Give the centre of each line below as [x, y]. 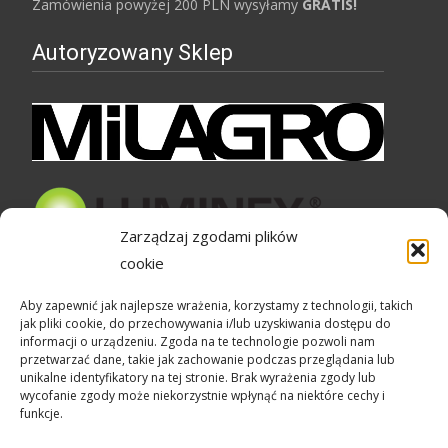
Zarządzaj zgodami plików [209, 236]
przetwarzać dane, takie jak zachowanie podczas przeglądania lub [207, 359]
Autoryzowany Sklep [132, 53]
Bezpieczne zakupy [126, 276]
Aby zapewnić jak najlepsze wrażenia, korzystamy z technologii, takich [216, 305]
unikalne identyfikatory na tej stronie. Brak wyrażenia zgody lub [198, 377]
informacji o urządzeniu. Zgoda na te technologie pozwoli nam [197, 341]
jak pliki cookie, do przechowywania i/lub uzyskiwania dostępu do [205, 323]
